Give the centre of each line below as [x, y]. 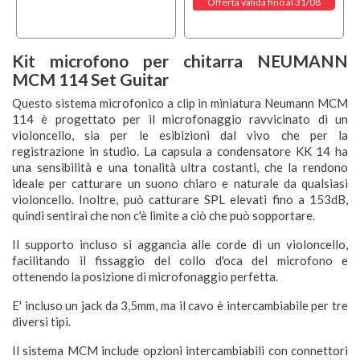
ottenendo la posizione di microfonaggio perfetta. [145, 277]
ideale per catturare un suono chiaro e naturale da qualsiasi [180, 184]
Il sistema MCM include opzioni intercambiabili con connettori [180, 351]
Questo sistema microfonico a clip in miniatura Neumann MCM [180, 103]
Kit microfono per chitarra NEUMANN [180, 61]
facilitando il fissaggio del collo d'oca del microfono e [180, 261]
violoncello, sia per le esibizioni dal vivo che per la [180, 135]
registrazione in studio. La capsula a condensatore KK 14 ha [180, 151]
